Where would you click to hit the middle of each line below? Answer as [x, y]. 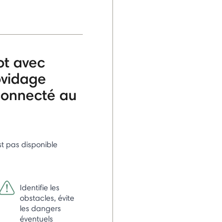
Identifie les [39, 187]
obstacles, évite [47, 198]
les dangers [40, 208]
